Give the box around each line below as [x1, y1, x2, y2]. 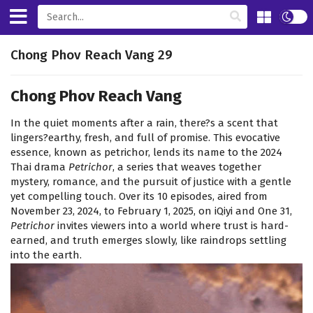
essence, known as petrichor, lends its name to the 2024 [10, 146, 282, 159]
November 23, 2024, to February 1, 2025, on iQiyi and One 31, [10, 205, 292, 218]
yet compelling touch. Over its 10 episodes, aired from [10, 190, 268, 203]
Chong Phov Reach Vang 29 [10, 47, 173, 63]
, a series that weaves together [112, 161, 261, 174]
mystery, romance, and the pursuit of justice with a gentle [10, 175, 291, 189]
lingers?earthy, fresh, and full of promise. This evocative [10, 131, 280, 145]
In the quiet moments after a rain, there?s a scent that [10, 117, 278, 130]
